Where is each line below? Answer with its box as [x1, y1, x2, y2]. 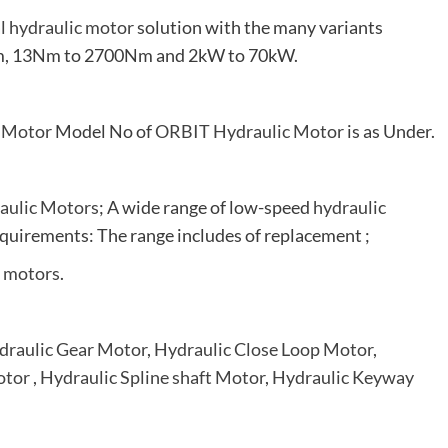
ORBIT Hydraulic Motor [155, 120, 344, 143]
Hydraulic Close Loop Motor [154, 338, 373, 361]
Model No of [52, 120, 155, 143]
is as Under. [344, 120, 435, 143]
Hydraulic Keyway [272, 366, 414, 389]
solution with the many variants [134, 16, 383, 39]
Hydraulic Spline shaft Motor [40, 366, 265, 389]
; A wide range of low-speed [99, 196, 313, 219]
